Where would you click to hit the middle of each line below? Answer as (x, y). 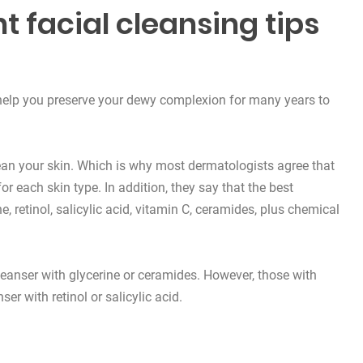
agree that (304, 166)
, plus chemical (297, 210)
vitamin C (162, 210)
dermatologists (231, 166)
